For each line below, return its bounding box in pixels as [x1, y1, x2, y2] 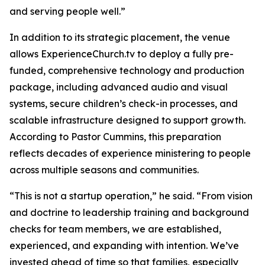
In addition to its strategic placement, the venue [9, 31, 230, 44]
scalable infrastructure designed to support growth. [9, 114, 245, 127]
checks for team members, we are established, [9, 223, 221, 235]
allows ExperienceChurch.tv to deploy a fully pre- [9, 48, 234, 60]
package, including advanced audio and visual [9, 81, 228, 93]
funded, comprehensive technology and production [9, 64, 244, 77]
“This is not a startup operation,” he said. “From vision [9, 190, 253, 202]
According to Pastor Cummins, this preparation [9, 131, 221, 143]
